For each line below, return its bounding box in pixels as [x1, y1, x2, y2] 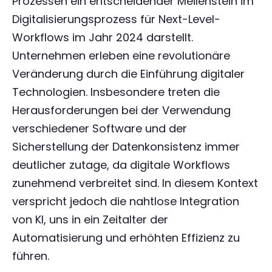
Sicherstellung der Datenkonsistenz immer [12, 139, 240, 154]
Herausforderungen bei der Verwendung [12, 103, 231, 118]
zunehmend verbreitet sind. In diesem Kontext [12, 175, 258, 191]
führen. [12, 248, 49, 263]
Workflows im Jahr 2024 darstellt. [12, 30, 193, 45]
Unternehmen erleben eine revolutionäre [12, 48, 230, 63]
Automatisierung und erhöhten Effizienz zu [12, 230, 240, 245]
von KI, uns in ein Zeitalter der [12, 212, 168, 227]
